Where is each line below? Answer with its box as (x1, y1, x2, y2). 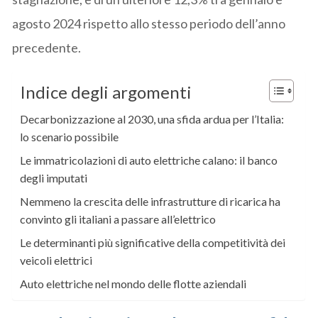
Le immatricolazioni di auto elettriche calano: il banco (20, 153, 278, 167)
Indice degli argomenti (20, 82, 192, 103)
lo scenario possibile (20, 129, 119, 143)
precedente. (12, 39, 82, 55)
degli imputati (20, 170, 88, 185)
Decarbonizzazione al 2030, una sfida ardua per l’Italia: (20, 111, 285, 126)
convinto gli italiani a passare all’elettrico (20, 212, 216, 226)
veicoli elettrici (20, 253, 93, 267)
